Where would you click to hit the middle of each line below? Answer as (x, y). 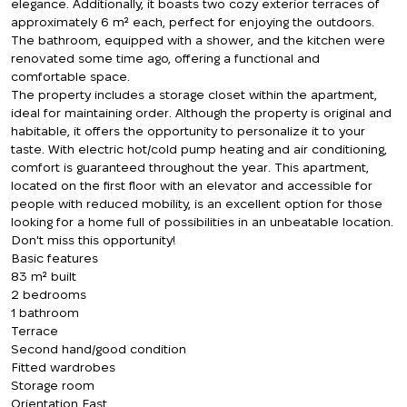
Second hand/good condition (99, 349)
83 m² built (44, 276)
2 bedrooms (49, 294)
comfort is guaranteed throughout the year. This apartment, (190, 167)
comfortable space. (70, 76)
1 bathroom (45, 313)
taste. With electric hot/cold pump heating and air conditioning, (199, 149)
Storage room (53, 385)
